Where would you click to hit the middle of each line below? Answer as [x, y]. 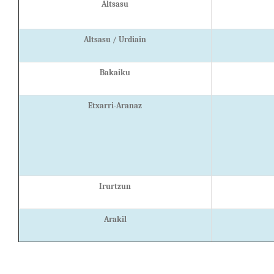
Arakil [115, 219]
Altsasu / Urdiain [115, 39]
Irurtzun [115, 186]
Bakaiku [115, 72]
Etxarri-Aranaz [115, 105]
